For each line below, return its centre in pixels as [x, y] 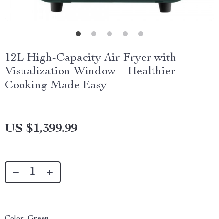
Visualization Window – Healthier [90, 72]
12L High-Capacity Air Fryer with [91, 58]
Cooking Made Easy [56, 86]
